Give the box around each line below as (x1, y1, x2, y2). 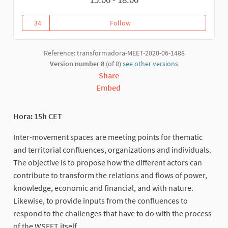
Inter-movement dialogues (130, 18, 212, 27)
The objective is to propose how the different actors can (13, 157, 202, 167)
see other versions (123, 59, 178, 68)
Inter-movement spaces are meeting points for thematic (13, 131, 203, 142)
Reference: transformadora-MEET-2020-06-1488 (43, 48, 185, 58)
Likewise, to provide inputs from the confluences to (13, 195, 188, 206)
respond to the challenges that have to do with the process (13, 208, 212, 218)
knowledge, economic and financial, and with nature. (13, 182, 193, 193)
